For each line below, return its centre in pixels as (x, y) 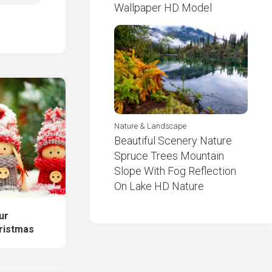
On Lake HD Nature (159, 186)
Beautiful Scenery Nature (173, 141)
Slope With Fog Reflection (175, 171)
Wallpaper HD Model (163, 8)
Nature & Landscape (150, 126)
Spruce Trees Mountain (169, 156)
